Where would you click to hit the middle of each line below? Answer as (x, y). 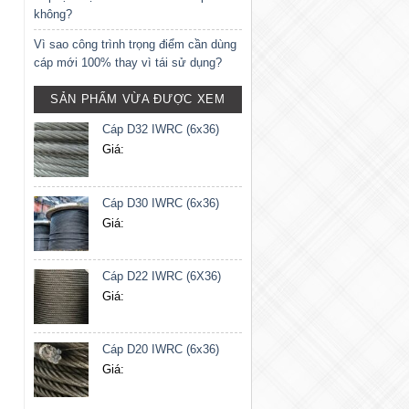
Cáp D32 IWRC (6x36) (160, 129)
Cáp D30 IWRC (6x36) (160, 203)
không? (52, 15)
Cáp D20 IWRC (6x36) (160, 349)
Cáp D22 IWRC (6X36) (161, 276)
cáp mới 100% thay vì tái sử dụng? (127, 63)
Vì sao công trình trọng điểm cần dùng (135, 45)
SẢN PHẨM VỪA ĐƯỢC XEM (137, 99)
